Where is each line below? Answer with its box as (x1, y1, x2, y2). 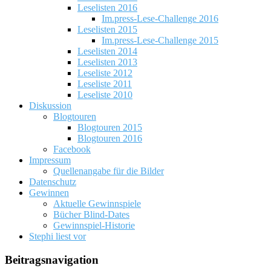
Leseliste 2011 (77, 79, 132, 90)
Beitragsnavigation (5, 253, 99, 267)
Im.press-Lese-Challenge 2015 (102, 35, 218, 46)
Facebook (53, 144, 91, 155)
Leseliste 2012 (77, 68, 132, 79)
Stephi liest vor (29, 231, 86, 242)
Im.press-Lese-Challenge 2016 (102, 13, 218, 24)
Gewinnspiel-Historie (53, 220, 135, 231)
